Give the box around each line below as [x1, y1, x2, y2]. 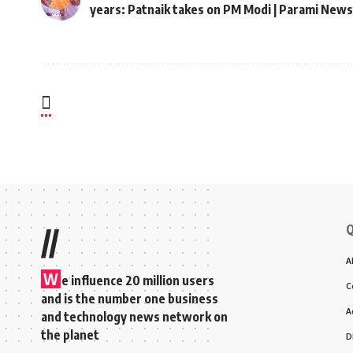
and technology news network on [41, 309, 228, 325]
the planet [41, 327, 99, 344]
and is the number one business [41, 291, 218, 307]
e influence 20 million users [61, 273, 214, 289]
